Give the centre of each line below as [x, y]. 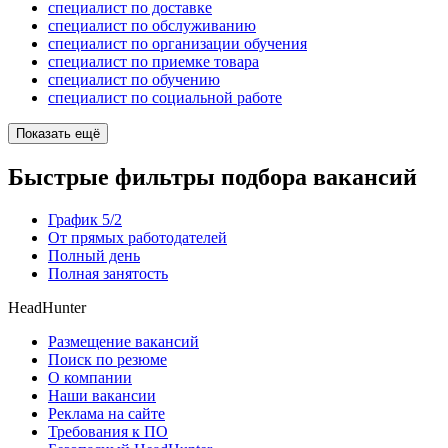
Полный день [94, 255]
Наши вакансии [102, 395]
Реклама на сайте [106, 413]
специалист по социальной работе [165, 98]
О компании [90, 377]
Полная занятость [108, 273]
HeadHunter [47, 307]
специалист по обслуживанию [152, 26]
